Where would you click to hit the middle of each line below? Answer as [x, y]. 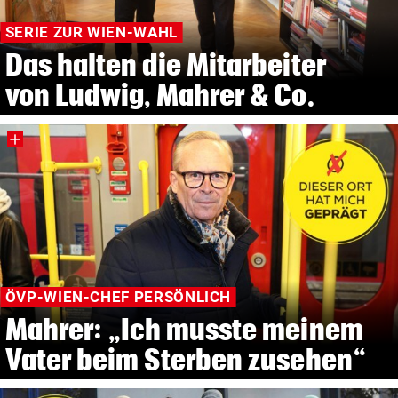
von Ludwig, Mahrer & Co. [160, 95]
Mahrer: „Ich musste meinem [184, 329]
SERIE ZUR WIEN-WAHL [91, 32]
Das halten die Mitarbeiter [165, 65]
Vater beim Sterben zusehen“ [185, 359]
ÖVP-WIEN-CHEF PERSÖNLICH [118, 297]
